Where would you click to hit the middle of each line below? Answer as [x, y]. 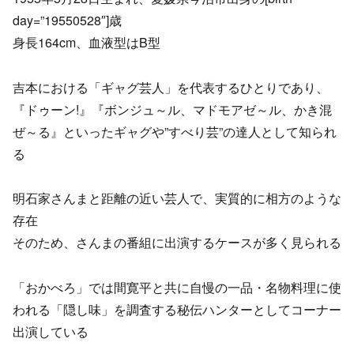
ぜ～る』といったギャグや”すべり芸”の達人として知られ [175, 131]
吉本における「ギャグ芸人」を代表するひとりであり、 [171, 87]
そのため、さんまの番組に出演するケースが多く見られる [177, 243]
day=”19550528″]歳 [67, 20]
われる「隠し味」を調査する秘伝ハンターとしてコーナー [177, 310]
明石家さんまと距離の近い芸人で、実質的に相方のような [177, 198]
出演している [51, 332]
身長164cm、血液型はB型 [87, 42]
